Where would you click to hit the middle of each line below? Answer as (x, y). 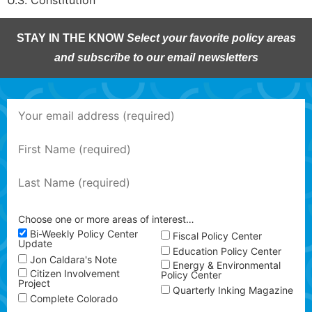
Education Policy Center (227, 251)
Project (34, 283)
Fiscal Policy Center (217, 235)
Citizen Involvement (75, 273)
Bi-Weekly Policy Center (84, 234)
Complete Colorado (74, 298)
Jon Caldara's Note (73, 259)
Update (35, 244)
